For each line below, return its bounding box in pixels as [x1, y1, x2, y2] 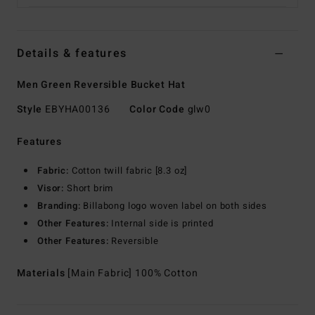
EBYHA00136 [42, 102, 113, 117]
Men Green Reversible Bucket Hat [17, 77, 186, 93]
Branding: [37, 199, 81, 213]
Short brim [64, 181, 114, 195]
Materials [17, 266, 68, 281]
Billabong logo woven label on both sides [80, 199, 268, 213]
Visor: [37, 181, 65, 195]
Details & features [17, 45, 127, 63]
